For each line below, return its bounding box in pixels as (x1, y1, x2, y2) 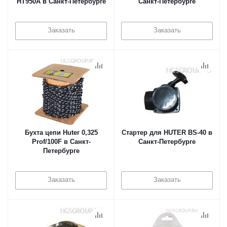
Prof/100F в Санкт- (31, 138, 91, 145)
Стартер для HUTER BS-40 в (122, 129, 212, 136)
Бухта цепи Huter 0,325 (24, 129, 98, 136)
